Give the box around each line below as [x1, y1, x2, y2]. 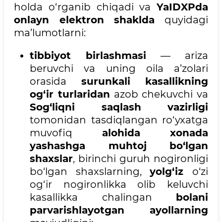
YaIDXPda [157, 1, 208, 13]
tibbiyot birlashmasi [30, 50, 146, 62]
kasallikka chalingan [30, 191, 176, 204]
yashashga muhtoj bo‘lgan [30, 140, 208, 152]
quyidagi [155, 14, 209, 26]
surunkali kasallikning [81, 75, 208, 88]
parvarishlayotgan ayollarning [30, 204, 208, 217]
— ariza [146, 50, 208, 62]
